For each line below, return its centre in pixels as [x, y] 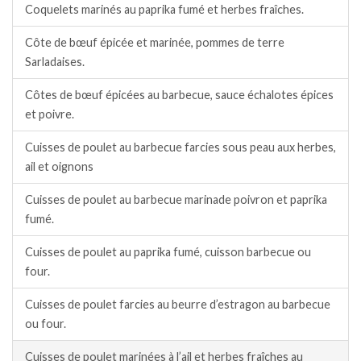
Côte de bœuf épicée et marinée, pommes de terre [155, 42]
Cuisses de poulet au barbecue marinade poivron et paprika [176, 199]
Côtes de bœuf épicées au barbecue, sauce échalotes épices [179, 94]
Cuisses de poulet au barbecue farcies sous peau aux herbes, [180, 147]
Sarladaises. [55, 61]
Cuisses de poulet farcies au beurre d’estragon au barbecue [178, 304]
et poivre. [50, 114]
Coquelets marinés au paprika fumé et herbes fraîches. [164, 9]
